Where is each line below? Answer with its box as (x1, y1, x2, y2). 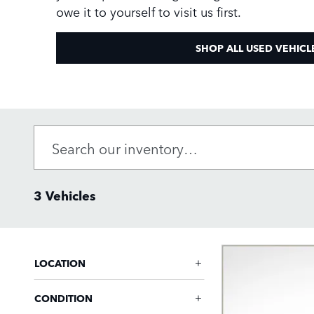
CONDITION (34, 291, 93, 305)
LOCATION (34, 256, 86, 270)
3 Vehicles (34, 186, 96, 205)
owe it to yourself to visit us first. (56, 1, 241, 20)
